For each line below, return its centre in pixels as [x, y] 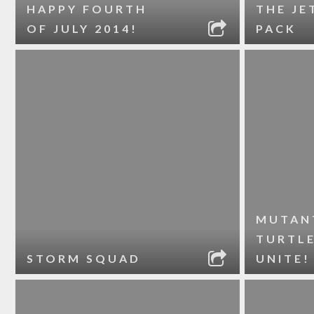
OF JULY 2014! [83, 28]
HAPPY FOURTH [87, 9]
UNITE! [283, 258]
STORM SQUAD [84, 258]
